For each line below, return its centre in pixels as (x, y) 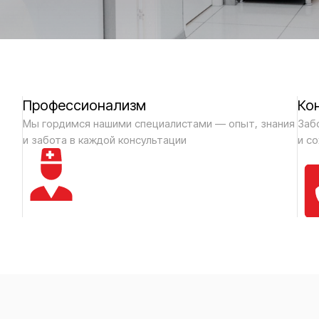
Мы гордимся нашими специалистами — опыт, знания (158, 124)
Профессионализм (84, 105)
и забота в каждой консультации (104, 140)
